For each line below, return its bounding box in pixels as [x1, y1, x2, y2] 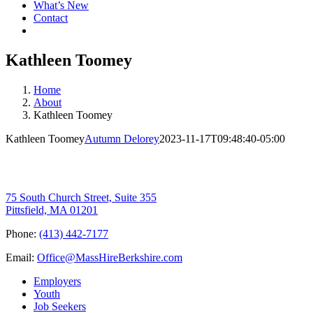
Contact [34, 12, 68, 24]
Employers [34, 275, 81, 287]
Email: [6, 251, 37, 263]
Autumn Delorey [85, 132, 159, 145]
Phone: [6, 227, 39, 240]
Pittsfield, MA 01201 [6, 203, 98, 216]
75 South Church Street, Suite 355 [6, 191, 156, 203]
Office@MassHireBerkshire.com [37, 251, 182, 263]
